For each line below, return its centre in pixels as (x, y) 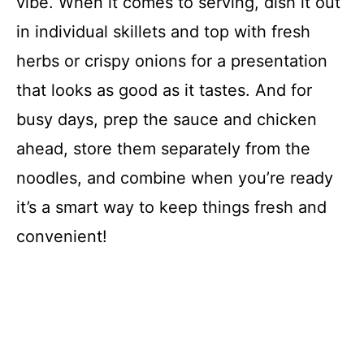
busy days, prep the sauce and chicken (167, 119)
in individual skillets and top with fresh (163, 31)
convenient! (62, 236)
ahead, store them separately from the (163, 148)
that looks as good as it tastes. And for (164, 90)
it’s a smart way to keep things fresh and (171, 207)
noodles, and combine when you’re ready (175, 178)
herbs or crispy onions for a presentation (172, 61)
